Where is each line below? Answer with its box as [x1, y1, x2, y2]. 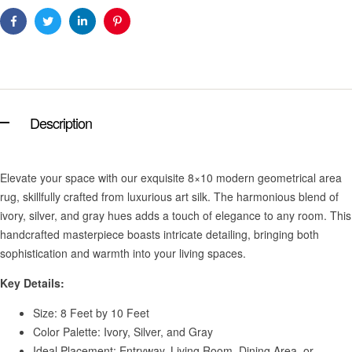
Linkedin [81, 25, 123, 42]
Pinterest [115, 25, 160, 42]
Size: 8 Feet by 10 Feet [33, 304, 149, 321]
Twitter [46, 25, 80, 42]
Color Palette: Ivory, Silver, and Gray [33, 323, 213, 339]
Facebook [12, 25, 62, 42]
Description [30, 112, 92, 133]
